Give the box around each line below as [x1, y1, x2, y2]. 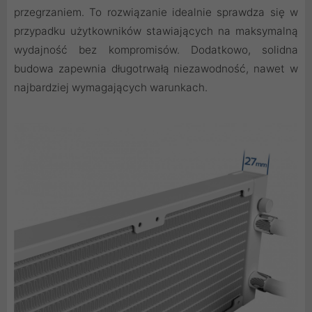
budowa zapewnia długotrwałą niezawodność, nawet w [14, 62, 298, 76]
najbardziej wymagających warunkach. [14, 81, 208, 95]
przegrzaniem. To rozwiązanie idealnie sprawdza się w [14, 6, 298, 19]
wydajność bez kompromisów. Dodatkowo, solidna [14, 43, 298, 57]
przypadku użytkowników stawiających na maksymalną [14, 24, 298, 38]
